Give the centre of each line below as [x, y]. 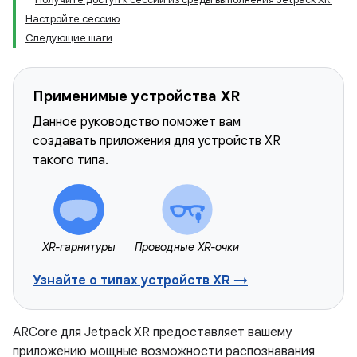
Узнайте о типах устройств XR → [140, 280]
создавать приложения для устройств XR [157, 141]
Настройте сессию [73, 19]
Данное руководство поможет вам [137, 122]
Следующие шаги [69, 38]
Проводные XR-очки [187, 247]
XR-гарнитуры [79, 247]
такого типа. [71, 160]
